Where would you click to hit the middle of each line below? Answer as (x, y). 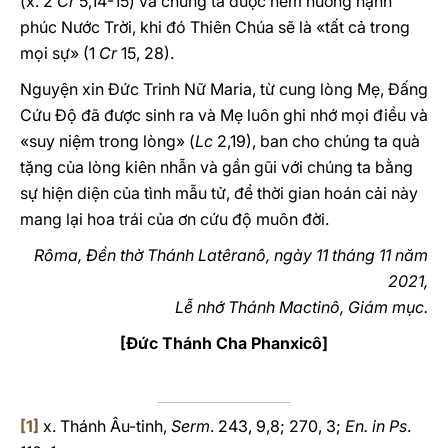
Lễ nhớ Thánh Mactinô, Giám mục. (301, 307)
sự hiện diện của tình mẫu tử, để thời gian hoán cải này (219, 193)
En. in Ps (376, 426)
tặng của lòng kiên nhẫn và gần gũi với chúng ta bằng (216, 167)
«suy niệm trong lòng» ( (107, 141)
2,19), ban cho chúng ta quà (316, 141)
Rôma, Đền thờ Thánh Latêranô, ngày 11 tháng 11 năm (231, 255)
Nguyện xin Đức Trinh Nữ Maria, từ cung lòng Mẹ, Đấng (224, 89)
